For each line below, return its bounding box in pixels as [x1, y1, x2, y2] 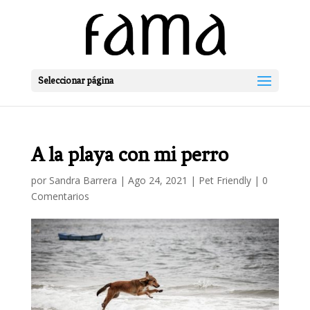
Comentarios [30, 190, 89, 203]
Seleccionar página [37, 75, 113, 86]
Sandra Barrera [48, 174, 117, 187]
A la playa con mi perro [30, 143, 228, 166]
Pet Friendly [198, 174, 251, 187]
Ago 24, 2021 [127, 174, 188, 187]
